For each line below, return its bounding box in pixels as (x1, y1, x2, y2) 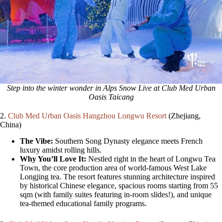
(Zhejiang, (166, 111, 201, 120)
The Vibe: (20, 137, 53, 146)
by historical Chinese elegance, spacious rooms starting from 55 (20, 181, 218, 190)
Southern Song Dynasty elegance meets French (53, 137, 203, 146)
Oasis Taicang (88, 93, 134, 102)
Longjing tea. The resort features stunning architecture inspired (20, 172, 215, 181)
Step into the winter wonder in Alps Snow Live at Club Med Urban (6, 84, 216, 93)
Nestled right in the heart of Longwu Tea (86, 155, 216, 164)
